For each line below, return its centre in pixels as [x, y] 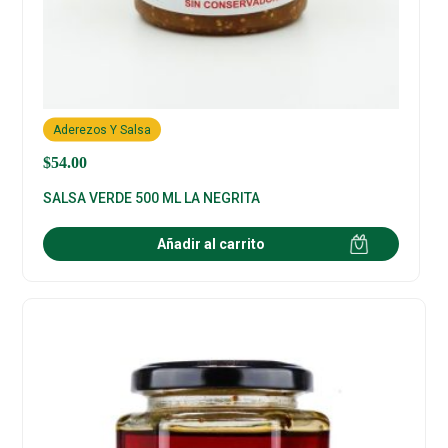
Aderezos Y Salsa [102, 129]
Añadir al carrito [211, 243]
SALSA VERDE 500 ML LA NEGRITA [152, 197]
